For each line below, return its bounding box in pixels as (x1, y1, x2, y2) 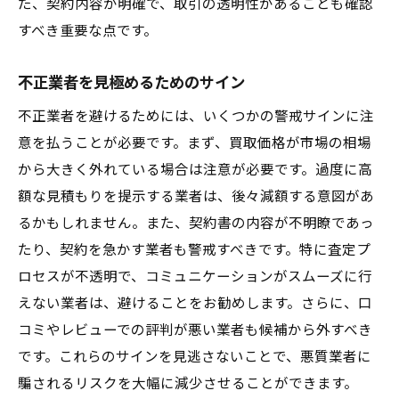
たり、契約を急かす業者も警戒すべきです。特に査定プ (18, 242, 370, 258)
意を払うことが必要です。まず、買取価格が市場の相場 (18, 135, 371, 151)
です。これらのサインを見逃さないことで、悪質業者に (18, 349, 371, 365)
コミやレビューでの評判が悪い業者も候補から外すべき (18, 322, 372, 338)
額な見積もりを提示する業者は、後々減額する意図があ (18, 189, 374, 205)
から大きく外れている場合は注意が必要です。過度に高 (18, 162, 372, 178)
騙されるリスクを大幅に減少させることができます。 (18, 376, 358, 392)
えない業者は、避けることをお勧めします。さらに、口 (18, 296, 372, 312)
